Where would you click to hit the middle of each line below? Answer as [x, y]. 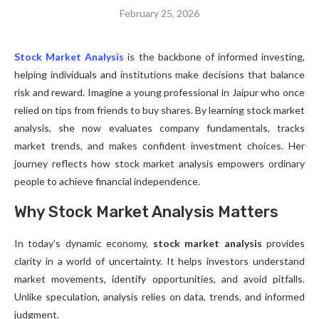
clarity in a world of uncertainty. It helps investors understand [159, 261]
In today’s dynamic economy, [84, 244]
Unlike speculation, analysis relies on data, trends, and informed [159, 297]
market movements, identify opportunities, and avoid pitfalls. [159, 279]
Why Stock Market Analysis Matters [146, 212]
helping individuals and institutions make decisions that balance [159, 75]
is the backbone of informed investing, [214, 57]
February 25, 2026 [159, 14]
